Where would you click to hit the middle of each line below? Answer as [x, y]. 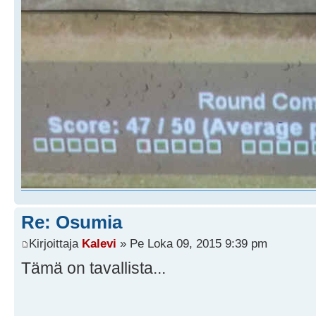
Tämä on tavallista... [93, 268]
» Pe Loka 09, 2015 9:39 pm [192, 243]
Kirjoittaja [55, 243]
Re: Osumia [72, 223]
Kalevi [99, 243]
